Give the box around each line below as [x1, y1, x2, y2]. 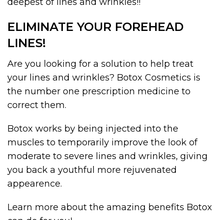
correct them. [7, 100, 66, 111]
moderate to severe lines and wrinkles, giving [7, 151, 208, 162]
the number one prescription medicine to [7, 86, 191, 97]
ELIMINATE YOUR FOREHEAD [7, 20, 184, 34]
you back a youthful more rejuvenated [7, 165, 177, 176]
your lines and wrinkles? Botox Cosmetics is [7, 72, 200, 83]
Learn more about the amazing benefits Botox [7, 202, 212, 213]
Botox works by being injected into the [7, 123, 178, 135]
